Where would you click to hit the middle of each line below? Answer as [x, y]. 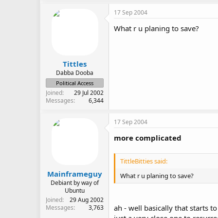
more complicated [148, 138]
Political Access [75, 83]
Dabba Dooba [75, 73]
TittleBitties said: [144, 161]
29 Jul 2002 [89, 93]
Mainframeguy [75, 173]
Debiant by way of [75, 182]
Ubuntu [75, 190]
